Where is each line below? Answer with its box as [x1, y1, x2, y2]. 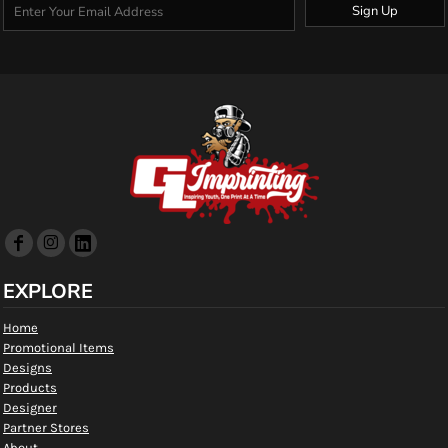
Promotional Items [3, 340, 114, 355]
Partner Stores [3, 420, 89, 435]
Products [3, 380, 57, 395]
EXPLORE [3, 278, 93, 305]
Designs [3, 360, 52, 375]
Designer [3, 400, 57, 415]
